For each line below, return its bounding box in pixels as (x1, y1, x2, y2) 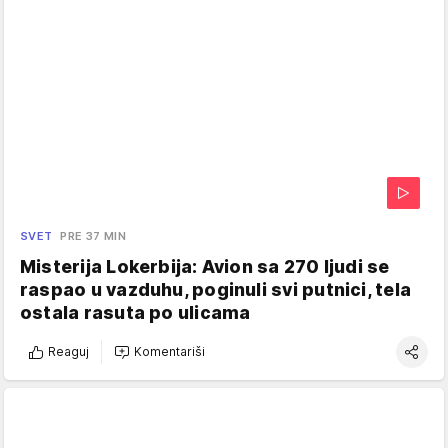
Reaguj (48, 344, 89, 360)
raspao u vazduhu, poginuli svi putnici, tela (20, 278, 412, 300)
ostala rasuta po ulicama (20, 301, 251, 323)
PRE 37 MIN (60, 228, 127, 243)
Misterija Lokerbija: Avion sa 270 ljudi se (20, 255, 390, 277)
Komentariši (134, 344, 205, 360)
